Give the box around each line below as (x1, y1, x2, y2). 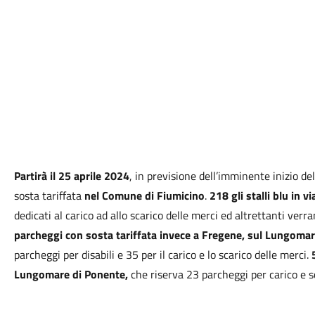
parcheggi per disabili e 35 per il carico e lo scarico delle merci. (13, 246, 311, 263)
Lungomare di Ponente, (13, 266, 128, 283)
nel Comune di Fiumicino (84, 187, 205, 204)
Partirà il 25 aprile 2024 (13, 167, 129, 184)
